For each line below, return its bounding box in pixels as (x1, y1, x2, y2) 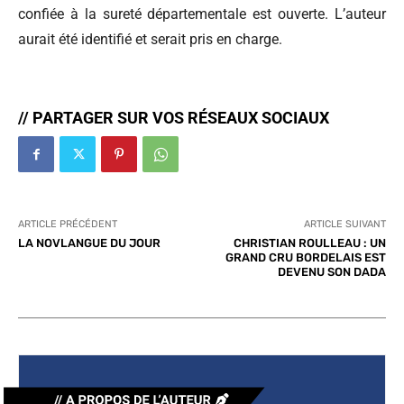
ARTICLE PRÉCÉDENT (18, 218, 117, 231)
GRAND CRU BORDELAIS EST (225, 251, 386, 265)
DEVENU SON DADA (277, 265, 386, 280)
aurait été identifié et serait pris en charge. (18, 31, 282, 49)
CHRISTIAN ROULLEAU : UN (233, 236, 386, 251)
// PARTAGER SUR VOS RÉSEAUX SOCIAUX (18, 108, 329, 128)
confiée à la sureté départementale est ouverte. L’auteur (18, 5, 386, 23)
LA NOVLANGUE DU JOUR (18, 236, 161, 251)
